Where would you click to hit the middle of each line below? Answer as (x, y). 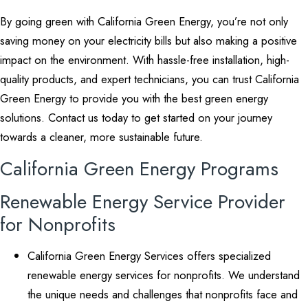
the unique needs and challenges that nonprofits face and (163, 294)
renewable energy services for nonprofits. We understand (164, 275)
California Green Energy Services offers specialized (149, 256)
